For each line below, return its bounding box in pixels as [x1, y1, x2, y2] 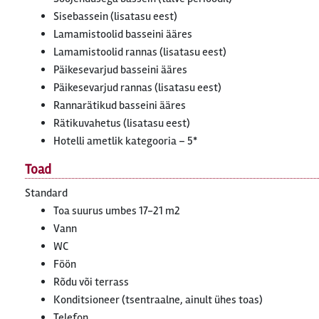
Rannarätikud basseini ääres [53, 98, 186, 113]
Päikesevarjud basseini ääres [53, 63, 187, 77]
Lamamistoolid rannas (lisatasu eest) [53, 45, 226, 59]
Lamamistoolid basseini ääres [53, 27, 192, 41]
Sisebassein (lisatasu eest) [53, 9, 177, 23]
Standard [25, 186, 68, 200]
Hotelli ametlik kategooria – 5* [53, 134, 197, 148]
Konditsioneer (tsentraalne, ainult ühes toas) [53, 293, 263, 307]
